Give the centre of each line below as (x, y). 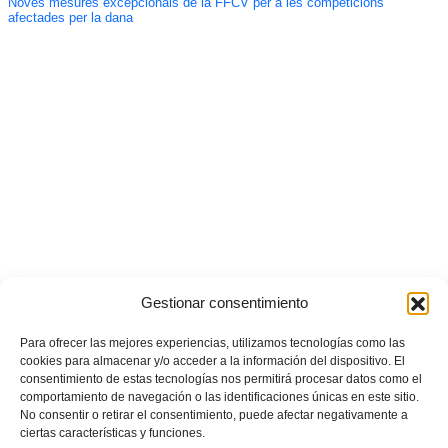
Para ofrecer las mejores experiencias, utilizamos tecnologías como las (212, 342)
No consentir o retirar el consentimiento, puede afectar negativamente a (214, 414)
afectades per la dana (70, 18)
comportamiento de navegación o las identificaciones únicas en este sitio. (219, 396)
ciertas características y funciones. (112, 432)
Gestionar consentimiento (224, 302)
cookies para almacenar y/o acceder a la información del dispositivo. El (212, 360)
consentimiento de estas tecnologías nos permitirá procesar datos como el (221, 378)
